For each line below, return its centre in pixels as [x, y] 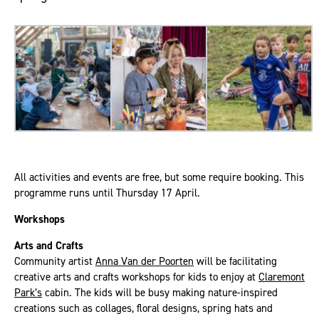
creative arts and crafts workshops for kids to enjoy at [136, 276]
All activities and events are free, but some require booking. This [159, 177]
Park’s [28, 292]
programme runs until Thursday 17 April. [107, 192]
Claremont [282, 276]
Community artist [55, 261]
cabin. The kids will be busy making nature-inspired [160, 292]
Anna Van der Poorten [145, 261]
